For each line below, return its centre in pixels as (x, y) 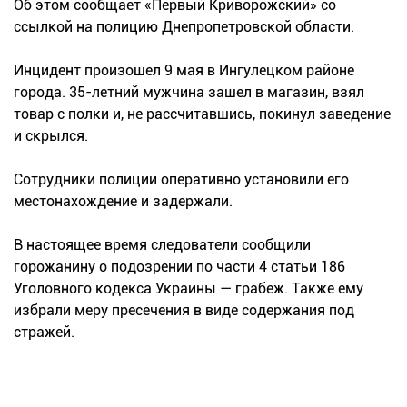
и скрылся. (51, 135)
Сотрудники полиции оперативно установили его (181, 179)
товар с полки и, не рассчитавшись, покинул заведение (202, 114)
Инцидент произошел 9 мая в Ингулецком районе (184, 70)
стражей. (44, 332)
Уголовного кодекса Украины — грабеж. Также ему (189, 288)
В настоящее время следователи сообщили (162, 244)
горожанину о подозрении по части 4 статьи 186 (179, 266)
